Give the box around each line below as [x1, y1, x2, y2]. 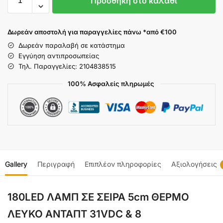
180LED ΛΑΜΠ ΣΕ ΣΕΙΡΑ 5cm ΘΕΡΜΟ [7, 190, 189, 203]
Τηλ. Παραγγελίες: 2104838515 [18, 62, 116, 70]
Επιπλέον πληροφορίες [85, 159, 161, 168]
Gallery [5, 159, 27, 168]
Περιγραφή [37, 159, 75, 168]
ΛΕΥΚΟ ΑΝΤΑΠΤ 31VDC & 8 [7, 207, 141, 220]
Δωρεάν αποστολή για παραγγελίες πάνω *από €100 [7, 27, 177, 36]
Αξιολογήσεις [171, 159, 217, 168]
